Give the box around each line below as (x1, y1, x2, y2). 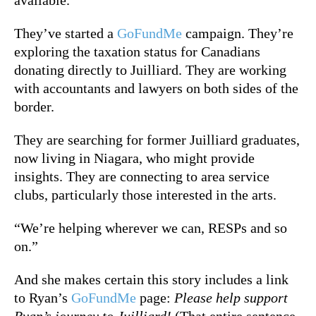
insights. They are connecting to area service (14, 168, 269, 184)
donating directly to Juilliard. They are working (14, 61, 286, 78)
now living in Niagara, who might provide (14, 150, 255, 166)
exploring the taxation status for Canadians (14, 43, 260, 59)
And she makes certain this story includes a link (14, 271, 288, 287)
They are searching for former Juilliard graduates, (14, 131, 300, 147)
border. (14, 98, 54, 114)
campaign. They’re (182, 25, 293, 41)
